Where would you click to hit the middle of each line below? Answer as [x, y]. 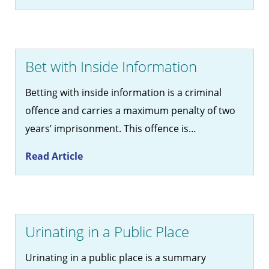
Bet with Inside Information [111, 67]
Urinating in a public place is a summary [116, 258]
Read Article [54, 156]
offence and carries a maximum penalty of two [130, 111]
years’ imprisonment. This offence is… [111, 129]
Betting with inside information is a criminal [123, 93]
